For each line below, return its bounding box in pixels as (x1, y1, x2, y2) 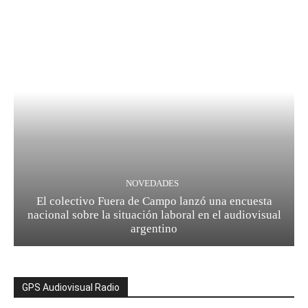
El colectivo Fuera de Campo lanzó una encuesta (36, 195, 272, 208)
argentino (131, 222, 177, 236)
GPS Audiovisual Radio (22, 282, 120, 294)
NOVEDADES (126, 178, 179, 189)
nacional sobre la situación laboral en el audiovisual (27, 208, 281, 222)
